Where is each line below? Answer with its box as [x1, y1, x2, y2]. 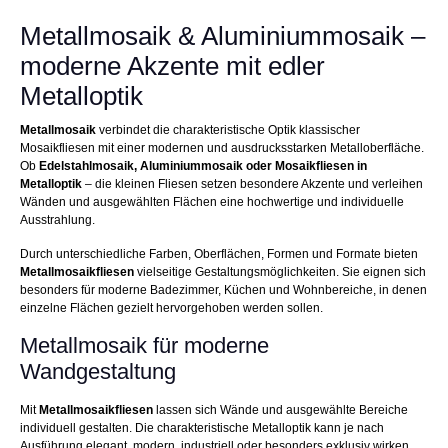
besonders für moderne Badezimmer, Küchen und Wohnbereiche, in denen [20, 283, 427, 298]
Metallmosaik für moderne [20, 333, 269, 359]
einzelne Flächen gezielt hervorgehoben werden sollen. [20, 301, 323, 316]
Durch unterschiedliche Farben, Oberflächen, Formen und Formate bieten [20, 247, 418, 262]
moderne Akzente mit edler [20, 51, 325, 82]
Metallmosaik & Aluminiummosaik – [20, 21, 425, 52]
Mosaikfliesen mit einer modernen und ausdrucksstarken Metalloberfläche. [20, 141, 424, 156]
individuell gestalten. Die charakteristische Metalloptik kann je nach [20, 421, 384, 436]
